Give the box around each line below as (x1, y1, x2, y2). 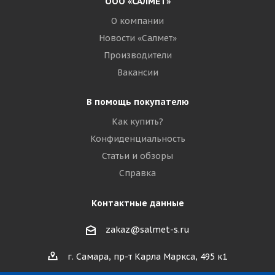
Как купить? (112, 116, 163, 127)
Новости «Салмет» (98, 33, 177, 44)
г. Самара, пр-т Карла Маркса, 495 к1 (68, 251, 227, 262)
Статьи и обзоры (102, 150, 173, 161)
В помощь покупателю (86, 96, 189, 107)
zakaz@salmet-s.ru (105, 224, 190, 235)
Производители (103, 50, 172, 61)
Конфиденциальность (90, 133, 185, 144)
